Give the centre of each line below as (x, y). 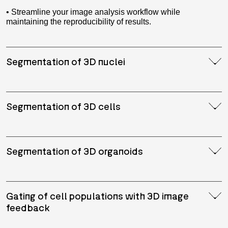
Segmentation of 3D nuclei (66, 61)
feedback (28, 207)
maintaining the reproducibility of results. (79, 21)
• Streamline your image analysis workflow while (93, 12)
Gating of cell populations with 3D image (97, 195)
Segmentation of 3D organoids (75, 151)
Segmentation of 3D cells (63, 106)
